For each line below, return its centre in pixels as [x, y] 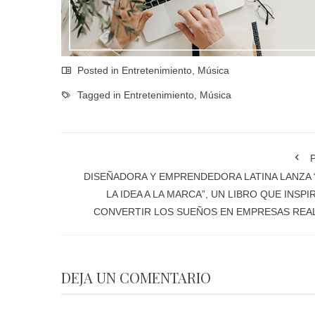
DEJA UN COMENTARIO [136, 278]
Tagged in [99, 95]
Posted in [98, 71]
